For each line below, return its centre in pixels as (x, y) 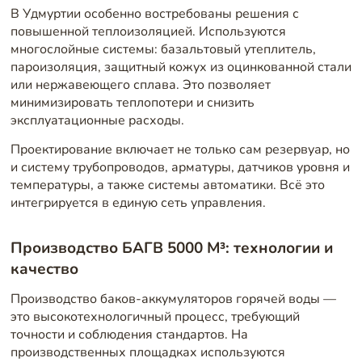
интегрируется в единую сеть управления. (138, 202)
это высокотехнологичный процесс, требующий (155, 317)
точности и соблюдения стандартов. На (129, 335)
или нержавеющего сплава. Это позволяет (140, 84)
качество (44, 269)
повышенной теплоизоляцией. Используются (148, 31)
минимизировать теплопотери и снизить (132, 102)
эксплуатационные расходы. (97, 120)
